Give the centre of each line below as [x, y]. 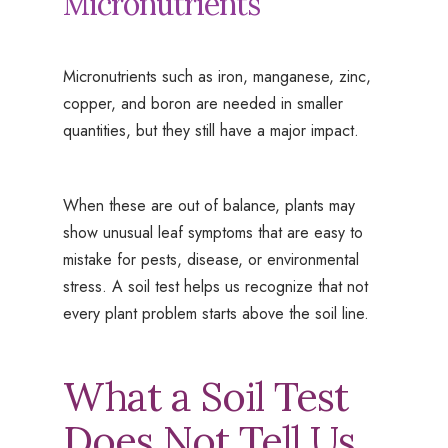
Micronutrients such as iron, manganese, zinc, [216, 77]
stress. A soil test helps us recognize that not [215, 287]
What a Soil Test [205, 397]
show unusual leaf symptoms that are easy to [212, 233]
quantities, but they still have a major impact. [210, 131]
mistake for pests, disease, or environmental [210, 260]
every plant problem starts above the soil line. [215, 314]
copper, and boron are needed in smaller [202, 104]
